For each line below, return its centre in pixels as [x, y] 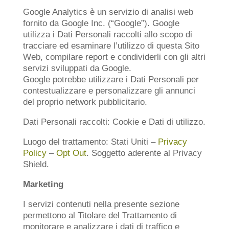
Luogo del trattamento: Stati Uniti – [90, 142]
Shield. [36, 164]
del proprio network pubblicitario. [85, 102]
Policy [35, 153]
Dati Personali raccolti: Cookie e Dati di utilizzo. [114, 122]
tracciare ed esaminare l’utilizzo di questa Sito [111, 46]
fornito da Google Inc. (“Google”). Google [101, 23]
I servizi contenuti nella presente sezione [101, 204]
